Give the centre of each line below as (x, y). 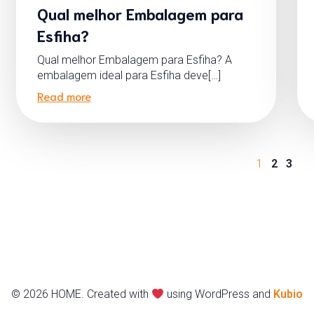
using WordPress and (219, 294)
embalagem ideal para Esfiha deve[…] (129, 75)
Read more (64, 95)
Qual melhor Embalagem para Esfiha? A (134, 60)
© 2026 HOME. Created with (81, 294)
